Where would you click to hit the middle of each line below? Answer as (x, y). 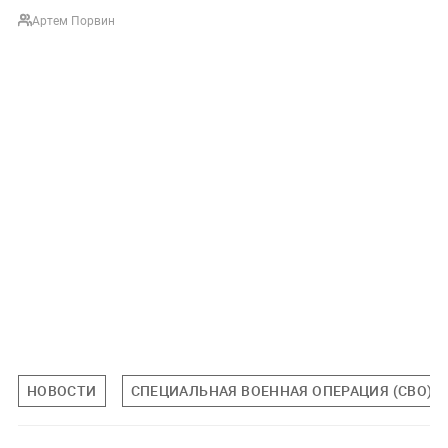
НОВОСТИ (61, 390)
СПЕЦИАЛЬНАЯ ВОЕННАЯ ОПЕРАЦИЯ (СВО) (281, 390)
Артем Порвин (73, 19)
